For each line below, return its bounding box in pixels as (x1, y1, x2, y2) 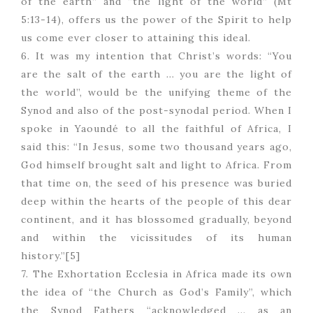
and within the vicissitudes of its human (21, 231, 292, 245)
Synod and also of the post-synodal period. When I (21, 104, 292, 117)
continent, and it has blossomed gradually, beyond (21, 213, 292, 226)
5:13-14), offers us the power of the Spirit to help (21, 13, 292, 27)
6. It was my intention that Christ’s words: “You (21, 50, 292, 63)
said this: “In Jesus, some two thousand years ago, (21, 140, 292, 154)
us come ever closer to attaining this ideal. (21, 31, 251, 45)
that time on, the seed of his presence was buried (21, 177, 292, 190)
